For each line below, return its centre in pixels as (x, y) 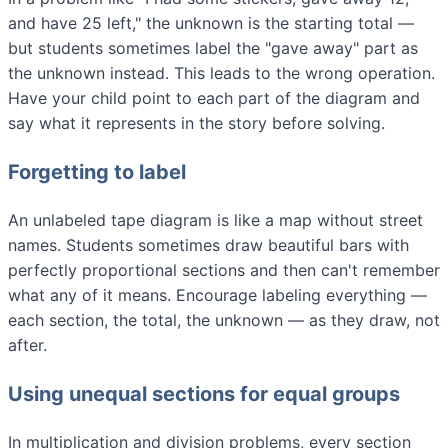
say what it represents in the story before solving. (196, 122)
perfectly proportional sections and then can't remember (224, 269)
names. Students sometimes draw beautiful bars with (208, 244)
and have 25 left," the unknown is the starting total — (211, 22)
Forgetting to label (97, 171)
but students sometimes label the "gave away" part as (213, 47)
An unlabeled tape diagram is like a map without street (215, 219)
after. (27, 344)
